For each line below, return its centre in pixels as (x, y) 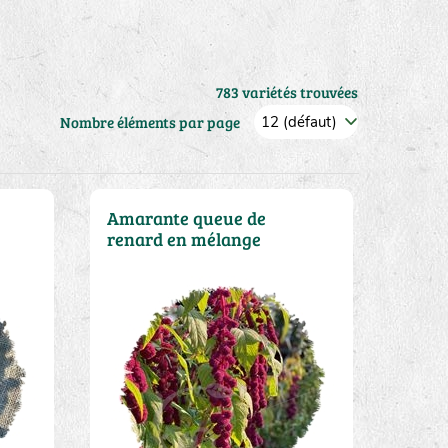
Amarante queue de (186, 218)
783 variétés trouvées (286, 92)
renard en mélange (183, 239)
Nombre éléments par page (149, 122)
